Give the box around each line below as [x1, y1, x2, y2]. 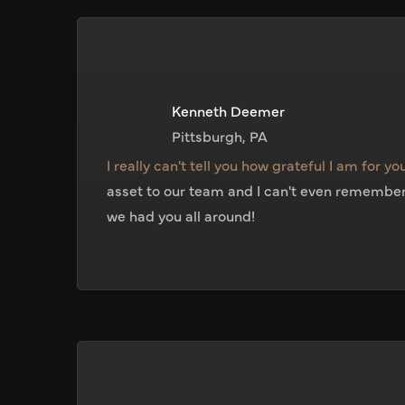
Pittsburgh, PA [172, 126, 268, 146]
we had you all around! [107, 205, 256, 226]
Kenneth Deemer [172, 100, 286, 121]
